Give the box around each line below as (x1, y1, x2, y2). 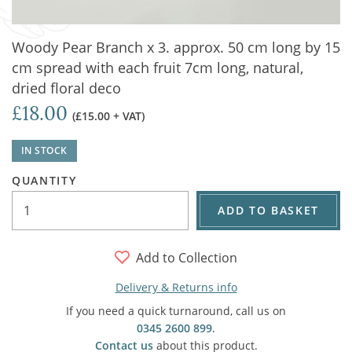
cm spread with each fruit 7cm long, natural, (12, 58, 303, 77)
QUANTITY (12, 173, 77, 188)
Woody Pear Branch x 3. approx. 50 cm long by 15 (12, 38, 340, 57)
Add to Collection (136, 248, 237, 266)
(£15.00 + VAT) (72, 108, 145, 123)
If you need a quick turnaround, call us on (66, 303, 286, 318)
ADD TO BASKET (218, 203, 319, 218)
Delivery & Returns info (115, 280, 237, 295)
